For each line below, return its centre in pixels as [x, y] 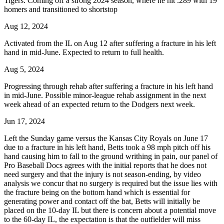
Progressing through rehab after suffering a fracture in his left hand [108, 86]
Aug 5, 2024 [24, 69]
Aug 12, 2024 [26, 26]
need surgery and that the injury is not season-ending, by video [102, 174]
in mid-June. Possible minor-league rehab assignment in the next [105, 95]
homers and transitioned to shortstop [61, 9]
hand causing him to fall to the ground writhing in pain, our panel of [111, 156]
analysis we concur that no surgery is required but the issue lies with [111, 183]
